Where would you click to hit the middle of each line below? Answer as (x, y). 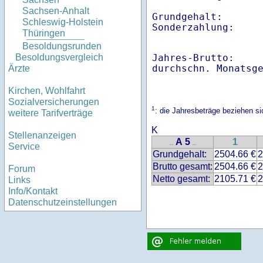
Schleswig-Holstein (63, 22)
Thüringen (44, 33)
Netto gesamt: (181, 179)
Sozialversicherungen (54, 102)
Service (24, 147)
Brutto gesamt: (183, 167)
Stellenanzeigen (42, 136)
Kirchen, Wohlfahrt (47, 91)
